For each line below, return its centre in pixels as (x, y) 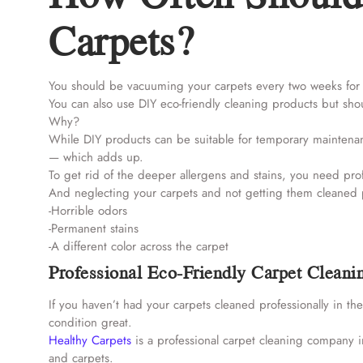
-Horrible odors (88, 210)
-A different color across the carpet (139, 246)
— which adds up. (96, 157)
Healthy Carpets (90, 340)
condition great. (90, 322)
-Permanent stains (94, 228)
